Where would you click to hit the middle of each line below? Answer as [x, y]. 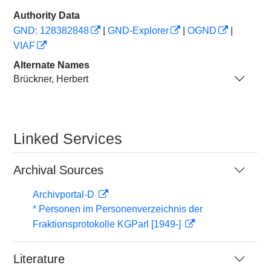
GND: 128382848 [51, 31]
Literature [39, 259]
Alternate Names [51, 65]
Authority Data [47, 15]
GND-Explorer [138, 31]
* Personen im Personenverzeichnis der [118, 209]
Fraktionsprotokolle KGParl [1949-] [108, 224]
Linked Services [68, 139]
